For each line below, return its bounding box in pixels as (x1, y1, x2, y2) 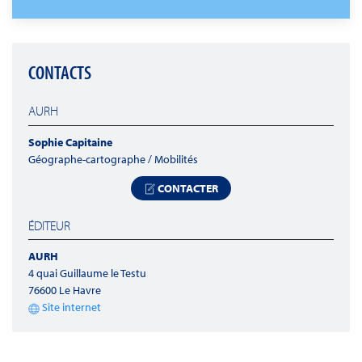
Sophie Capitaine (28, 134, 112, 149)
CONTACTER (155, 180, 218, 196)
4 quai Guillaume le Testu (28, 266, 146, 281)
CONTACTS (28, 60, 91, 85)
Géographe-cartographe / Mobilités (28, 151, 198, 166)
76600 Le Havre (28, 283, 101, 298)
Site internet (40, 300, 101, 315)
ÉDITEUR (28, 217, 70, 234)
